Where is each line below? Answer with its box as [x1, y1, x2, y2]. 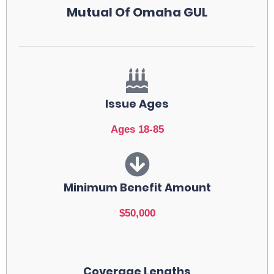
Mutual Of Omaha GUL [66, 4, 208, 21]
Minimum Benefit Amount [63, 180, 211, 196]
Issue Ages [105, 96, 169, 112]
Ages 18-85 [110, 124, 164, 136]
